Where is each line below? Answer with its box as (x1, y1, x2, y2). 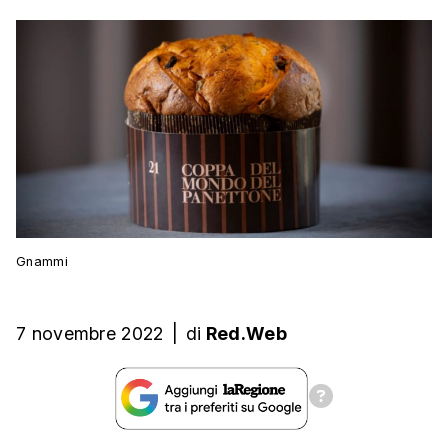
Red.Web (205, 323, 287, 345)
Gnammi (16, 254, 68, 270)
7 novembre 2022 (16, 323, 164, 345)
